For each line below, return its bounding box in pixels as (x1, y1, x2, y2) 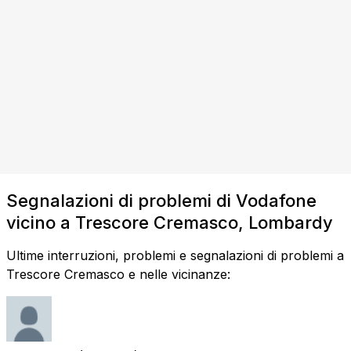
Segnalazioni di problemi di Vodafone (6, 190, 317, 211)
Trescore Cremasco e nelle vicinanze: (6, 266, 230, 282)
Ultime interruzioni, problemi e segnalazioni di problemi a (6, 247, 344, 263)
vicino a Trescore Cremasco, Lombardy (6, 212, 333, 233)
